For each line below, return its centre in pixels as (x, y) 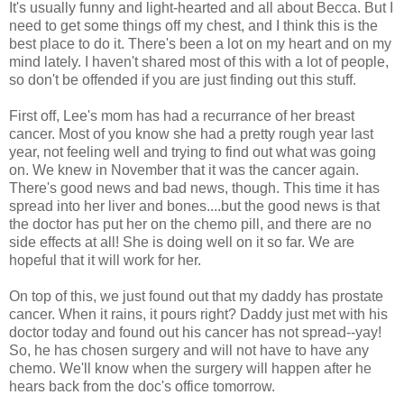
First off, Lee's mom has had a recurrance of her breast (182, 115)
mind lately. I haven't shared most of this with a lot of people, (199, 61)
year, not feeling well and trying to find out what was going (193, 151)
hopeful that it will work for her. (105, 260)
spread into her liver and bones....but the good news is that (194, 206)
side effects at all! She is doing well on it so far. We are (182, 242)
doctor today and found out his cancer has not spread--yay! (195, 332)
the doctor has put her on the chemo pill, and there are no (190, 224)
